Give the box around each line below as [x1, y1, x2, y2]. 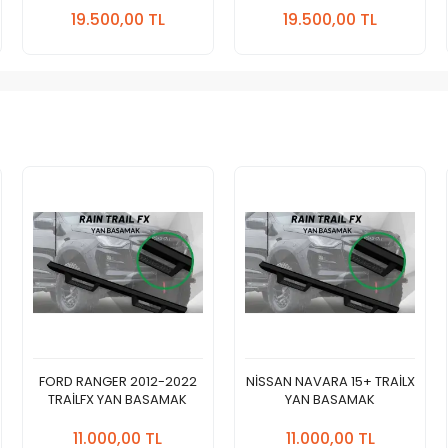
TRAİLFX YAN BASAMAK [48, 389, 188, 409]
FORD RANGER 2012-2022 [38, 371, 197, 391]
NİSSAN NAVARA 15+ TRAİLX [245, 371, 415, 391]
